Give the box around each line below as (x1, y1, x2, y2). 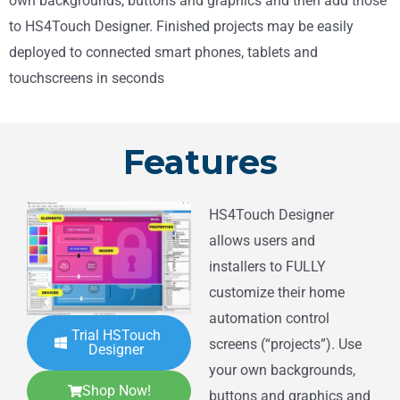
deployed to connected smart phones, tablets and (9, 43, 318, 61)
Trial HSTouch (71, 327, 161, 345)
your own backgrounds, (209, 362, 355, 379)
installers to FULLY (209, 258, 326, 276)
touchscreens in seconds (9, 69, 164, 87)
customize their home (209, 284, 345, 302)
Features (122, 141, 278, 184)
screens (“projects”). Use (209, 336, 362, 354)
